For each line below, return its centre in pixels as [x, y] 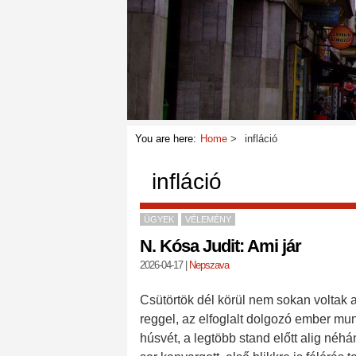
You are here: [166, 139]
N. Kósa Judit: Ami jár [221, 246]
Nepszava [209, 265]
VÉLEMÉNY [208, 219]
